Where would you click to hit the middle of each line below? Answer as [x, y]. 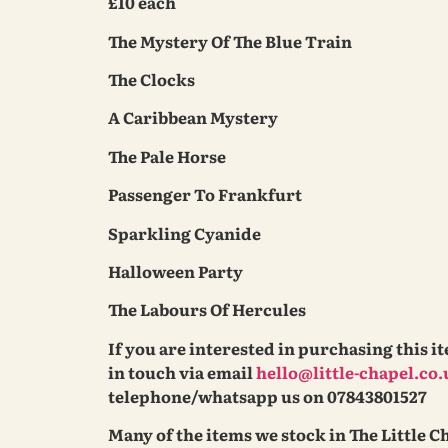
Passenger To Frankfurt [204, 194]
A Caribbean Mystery [192, 117]
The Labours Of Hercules [206, 309]
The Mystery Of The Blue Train [229, 40]
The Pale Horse [166, 155]
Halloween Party [175, 270]
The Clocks [151, 79]
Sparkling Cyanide [184, 232]
